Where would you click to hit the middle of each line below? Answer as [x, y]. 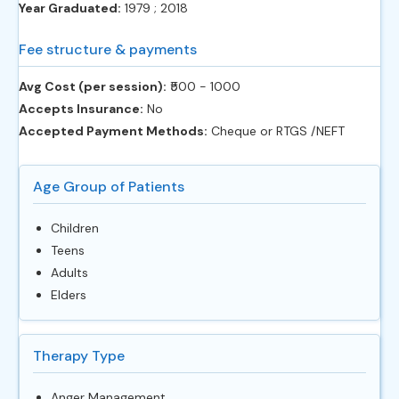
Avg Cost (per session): [93, 86]
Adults [69, 272]
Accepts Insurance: [81, 108]
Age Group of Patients [109, 186]
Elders [69, 294]
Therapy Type [79, 355]
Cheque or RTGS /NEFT [276, 130]
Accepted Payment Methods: [113, 130]
